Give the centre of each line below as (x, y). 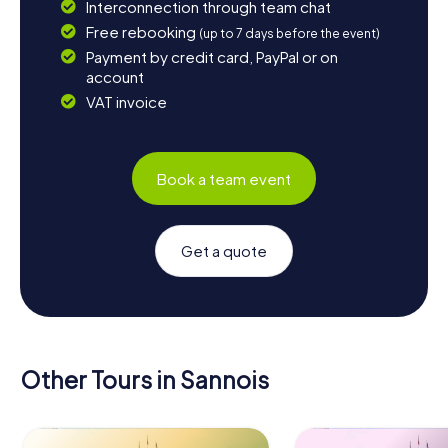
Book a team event (224, 178)
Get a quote (224, 251)
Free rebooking (142, 32)
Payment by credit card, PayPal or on (211, 57)
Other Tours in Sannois (144, 380)
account (114, 77)
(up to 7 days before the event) (289, 34)
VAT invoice (126, 102)
